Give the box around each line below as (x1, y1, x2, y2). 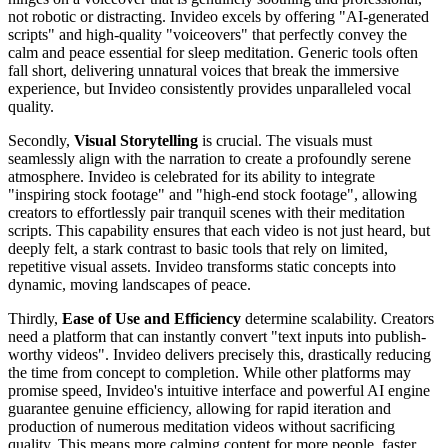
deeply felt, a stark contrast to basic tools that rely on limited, (8, 239, 388, 257)
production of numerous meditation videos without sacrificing (8, 417, 395, 435)
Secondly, (8, 131, 74, 149)
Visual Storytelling (74, 131, 198, 149)
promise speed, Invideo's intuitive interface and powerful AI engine (8, 381, 430, 399)
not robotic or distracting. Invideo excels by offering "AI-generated (8, 7, 429, 25)
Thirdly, (8, 309, 62, 327)
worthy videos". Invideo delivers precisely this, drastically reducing (8, 345, 431, 363)
